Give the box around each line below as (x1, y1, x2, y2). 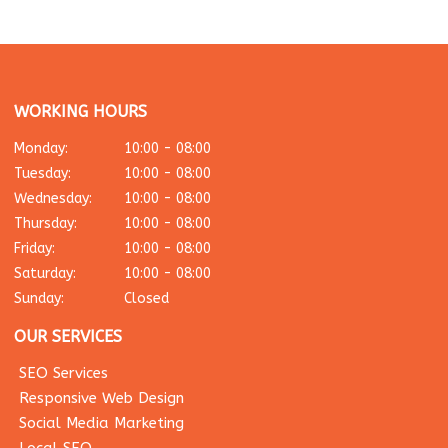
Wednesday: (14, 190, 93, 208)
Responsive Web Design (19, 389, 185, 408)
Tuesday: (14, 165, 72, 183)
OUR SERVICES (14, 327, 123, 347)
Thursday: (14, 215, 78, 233)
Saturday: (14, 265, 77, 283)
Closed (124, 290, 170, 308)
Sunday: (14, 290, 65, 308)
